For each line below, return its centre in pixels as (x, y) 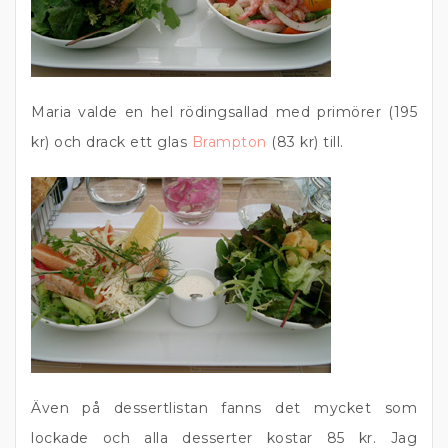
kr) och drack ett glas (111, 142)
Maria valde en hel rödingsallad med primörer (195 (224, 112)
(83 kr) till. (305, 142)
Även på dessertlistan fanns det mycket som (224, 408)
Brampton (229, 142)
